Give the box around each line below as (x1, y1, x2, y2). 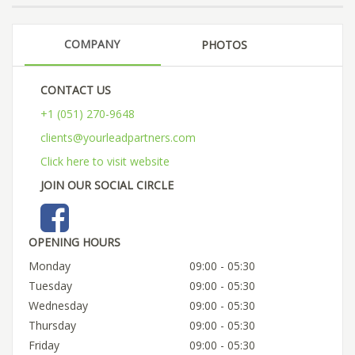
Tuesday (29, 277, 72, 293)
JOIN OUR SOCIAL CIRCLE (40, 177, 174, 193)
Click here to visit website (40, 153, 170, 169)
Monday (29, 258, 71, 273)
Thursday (29, 317, 76, 333)
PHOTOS (201, 36, 247, 52)
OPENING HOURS (29, 234, 120, 250)
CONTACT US (40, 82, 111, 97)
